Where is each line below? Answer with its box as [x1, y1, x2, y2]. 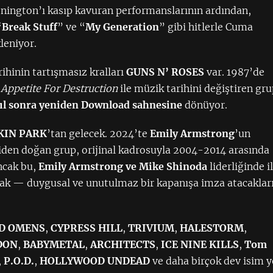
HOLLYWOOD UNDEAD [40, 255, 151, 267]
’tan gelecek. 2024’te [47, 127, 151, 140]
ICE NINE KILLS [161, 238, 239, 250]
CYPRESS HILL [51, 222, 123, 234]
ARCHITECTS [90, 238, 156, 250]
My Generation [85, 21, 160, 33]
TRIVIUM [128, 222, 175, 234]
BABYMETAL [23, 238, 85, 250]
